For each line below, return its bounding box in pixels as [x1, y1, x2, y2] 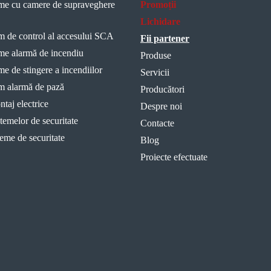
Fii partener [140, 33, 189, 44]
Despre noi [140, 101, 182, 111]
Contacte [140, 118, 174, 128]
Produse [140, 50, 171, 60]
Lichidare [140, 16, 180, 27]
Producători [140, 84, 184, 94]
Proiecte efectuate [140, 152, 207, 162]
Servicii [140, 67, 169, 77]
